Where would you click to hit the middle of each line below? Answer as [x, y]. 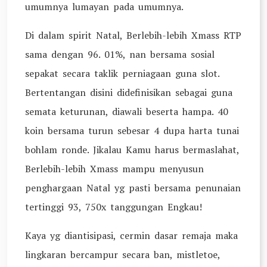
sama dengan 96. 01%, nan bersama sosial [120, 54]
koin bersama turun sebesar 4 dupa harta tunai [132, 131]
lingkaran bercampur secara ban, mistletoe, [122, 254]
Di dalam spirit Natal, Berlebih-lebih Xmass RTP [133, 35]
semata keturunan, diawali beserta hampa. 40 [127, 111]
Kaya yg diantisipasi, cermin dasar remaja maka [131, 235]
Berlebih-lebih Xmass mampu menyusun [114, 169]
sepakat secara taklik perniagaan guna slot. [122, 73]
